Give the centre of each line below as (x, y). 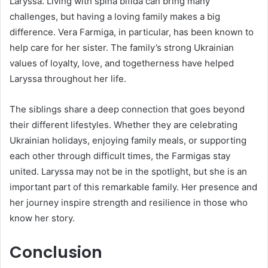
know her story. (42, 218)
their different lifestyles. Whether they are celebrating (124, 125)
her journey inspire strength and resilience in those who (129, 203)
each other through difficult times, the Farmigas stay (120, 156)
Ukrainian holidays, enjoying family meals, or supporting (128, 141)
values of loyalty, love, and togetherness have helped (122, 63)
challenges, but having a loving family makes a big (115, 17)
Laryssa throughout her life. (68, 79)
